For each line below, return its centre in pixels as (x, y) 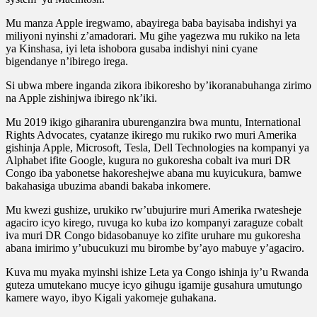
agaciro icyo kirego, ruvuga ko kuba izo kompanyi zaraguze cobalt (154, 222)
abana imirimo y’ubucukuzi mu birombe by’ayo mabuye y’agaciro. (155, 248)
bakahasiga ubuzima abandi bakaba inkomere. (108, 185)
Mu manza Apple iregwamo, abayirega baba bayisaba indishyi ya (151, 23)
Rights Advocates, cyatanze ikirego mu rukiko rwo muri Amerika (151, 134)
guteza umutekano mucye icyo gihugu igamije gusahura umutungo (154, 284)
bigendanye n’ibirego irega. (67, 61)
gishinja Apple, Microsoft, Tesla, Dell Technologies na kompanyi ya (157, 147)
